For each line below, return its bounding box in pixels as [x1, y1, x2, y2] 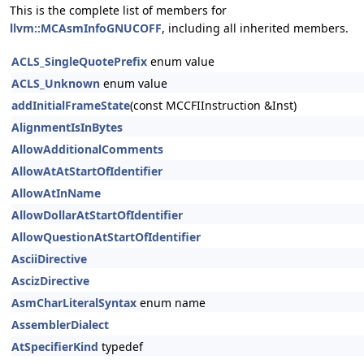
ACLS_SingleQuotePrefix [11, 54, 147, 69]
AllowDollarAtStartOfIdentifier [11, 207, 183, 223]
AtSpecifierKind [11, 339, 98, 354]
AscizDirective [11, 273, 89, 288]
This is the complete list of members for [10, 2, 227, 18]
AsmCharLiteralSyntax [11, 295, 136, 310]
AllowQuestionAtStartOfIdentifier [11, 229, 201, 245]
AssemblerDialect [11, 317, 109, 332]
